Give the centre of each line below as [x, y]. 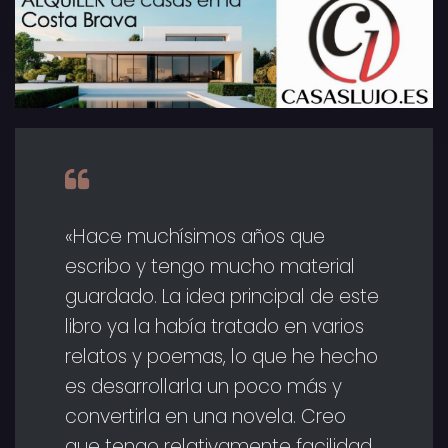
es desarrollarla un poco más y [203, 387]
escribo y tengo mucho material [210, 267]
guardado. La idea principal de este [222, 297]
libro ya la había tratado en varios [214, 327]
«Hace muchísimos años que [195, 237]
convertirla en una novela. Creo [205, 417]
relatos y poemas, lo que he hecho [221, 357]
